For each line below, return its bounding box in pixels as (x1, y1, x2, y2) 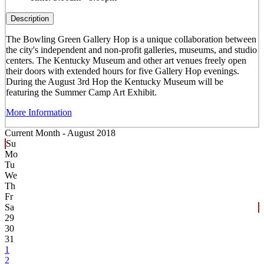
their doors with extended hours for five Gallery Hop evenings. (5, 65, 239, 76)
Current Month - (5, 128, 67, 138)
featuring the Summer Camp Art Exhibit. (5, 87, 157, 97)
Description (10, 14, 49, 23)
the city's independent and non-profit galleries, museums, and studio (5, 44, 257, 55)
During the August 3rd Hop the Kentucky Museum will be (5, 76, 223, 87)
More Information (5, 107, 72, 117)
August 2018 (67, 128, 115, 138)
